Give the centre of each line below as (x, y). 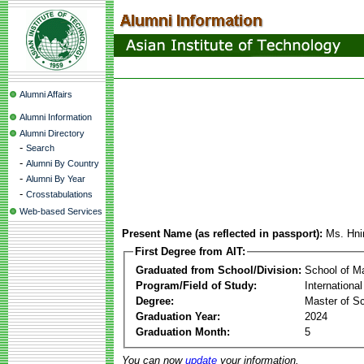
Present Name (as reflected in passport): (222, 234)
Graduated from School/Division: (219, 270)
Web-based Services (61, 211)
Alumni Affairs (46, 94)
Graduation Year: (178, 316)
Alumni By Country (63, 163)
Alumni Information (56, 117)
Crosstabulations (59, 194)
